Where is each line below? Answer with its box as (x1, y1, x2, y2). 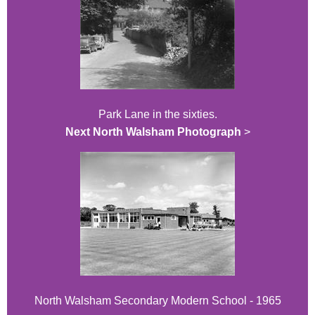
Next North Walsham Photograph (65, 125, 241, 138)
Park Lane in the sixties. (98, 108, 217, 120)
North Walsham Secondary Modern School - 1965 (34, 294, 281, 307)
